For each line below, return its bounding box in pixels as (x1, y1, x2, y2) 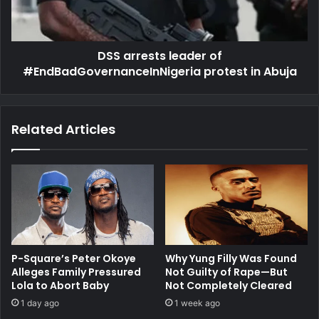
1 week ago (174, 297, 220, 308)
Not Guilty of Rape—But (165, 264, 288, 279)
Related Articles (11, 120, 115, 138)
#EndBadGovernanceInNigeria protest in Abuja (22, 63, 297, 80)
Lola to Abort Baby (11, 278, 109, 293)
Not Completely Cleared (165, 278, 292, 293)
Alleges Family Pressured (11, 264, 141, 279)
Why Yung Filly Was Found (165, 251, 297, 266)
